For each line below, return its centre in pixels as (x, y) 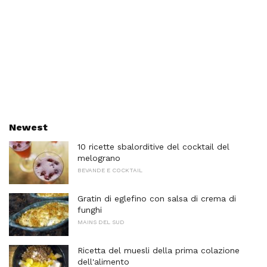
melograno (99, 158)
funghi (90, 210)
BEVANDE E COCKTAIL (110, 170)
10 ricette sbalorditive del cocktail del (153, 147)
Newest (28, 128)
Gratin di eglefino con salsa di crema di (157, 199)
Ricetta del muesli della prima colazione (159, 250)
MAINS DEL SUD (101, 222)
